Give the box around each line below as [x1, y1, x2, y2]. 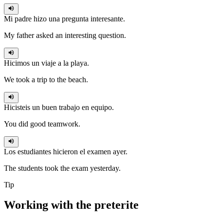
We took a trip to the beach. [4, 75, 88, 84]
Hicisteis [4, 103, 30, 111]
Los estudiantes [4, 147, 53, 156]
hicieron [53, 147, 78, 156]
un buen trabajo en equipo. [30, 103, 114, 111]
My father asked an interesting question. [4, 31, 126, 39]
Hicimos [4, 58, 30, 67]
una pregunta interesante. [47, 14, 125, 23]
